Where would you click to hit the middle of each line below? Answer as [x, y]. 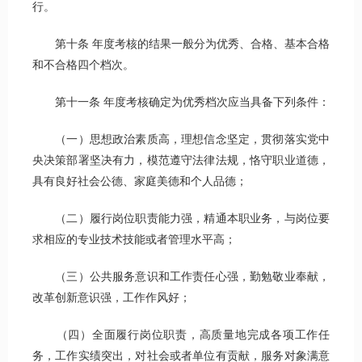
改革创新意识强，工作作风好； [112, 298]
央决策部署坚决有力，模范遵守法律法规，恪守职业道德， [181, 161]
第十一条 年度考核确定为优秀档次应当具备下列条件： [181, 103]
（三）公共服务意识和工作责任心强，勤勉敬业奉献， [181, 277]
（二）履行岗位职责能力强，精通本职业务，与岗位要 [181, 219]
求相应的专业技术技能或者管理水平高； [134, 240]
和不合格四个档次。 [83, 65]
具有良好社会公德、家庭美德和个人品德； [140, 182]
